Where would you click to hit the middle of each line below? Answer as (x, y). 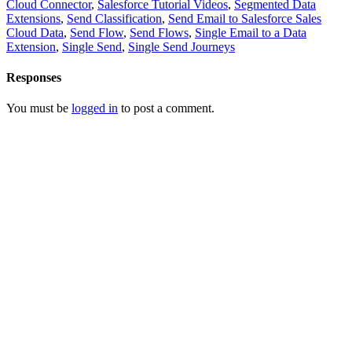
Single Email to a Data (251, 32)
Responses (34, 77)
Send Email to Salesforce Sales (245, 18)
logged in (95, 108)
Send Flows (159, 32)
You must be (39, 108)
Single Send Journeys (181, 46)
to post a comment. (166, 108)
